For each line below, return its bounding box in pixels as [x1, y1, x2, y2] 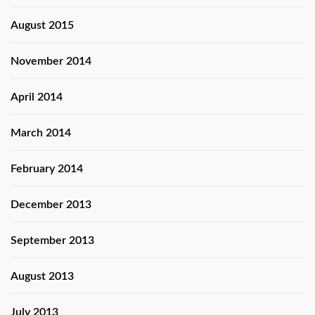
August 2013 [11, 270, 74, 282]
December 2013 [11, 198, 91, 210]
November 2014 [11, 55, 91, 67]
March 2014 [11, 127, 71, 139]
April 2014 [11, 91, 63, 103]
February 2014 [11, 162, 83, 174]
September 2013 [11, 234, 94, 246]
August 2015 [11, 19, 74, 31]
